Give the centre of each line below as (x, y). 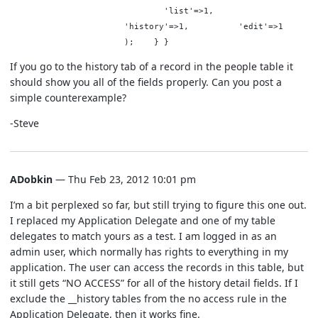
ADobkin (31, 179)
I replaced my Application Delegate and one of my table (143, 220)
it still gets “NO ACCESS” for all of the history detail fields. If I (154, 283)
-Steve (24, 123)
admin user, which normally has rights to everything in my (149, 251)
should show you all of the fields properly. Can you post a (146, 82)
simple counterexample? (68, 97)
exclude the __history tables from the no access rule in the (148, 298)
